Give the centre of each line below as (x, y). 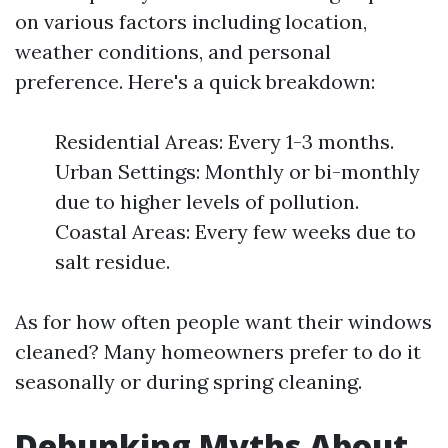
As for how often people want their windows (223, 321)
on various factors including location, (191, 21)
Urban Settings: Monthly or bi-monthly (237, 171)
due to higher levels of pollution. (207, 201)
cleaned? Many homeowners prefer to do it (218, 351)
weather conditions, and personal (173, 51)
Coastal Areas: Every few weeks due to (235, 231)
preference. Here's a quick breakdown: (195, 81)
